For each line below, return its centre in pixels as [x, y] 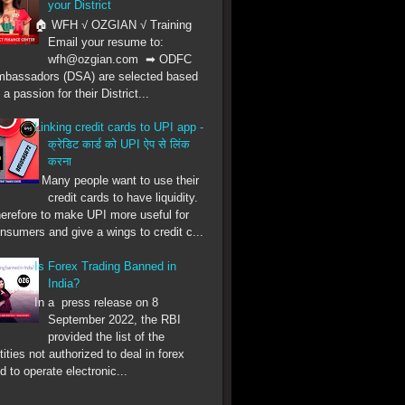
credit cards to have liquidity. [123, 198]
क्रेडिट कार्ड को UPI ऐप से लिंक [119, 144]
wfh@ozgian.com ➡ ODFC [120, 59]
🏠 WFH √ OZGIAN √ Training [113, 24]
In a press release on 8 [97, 303]
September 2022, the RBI [115, 320]
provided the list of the [107, 337]
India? [64, 283]
